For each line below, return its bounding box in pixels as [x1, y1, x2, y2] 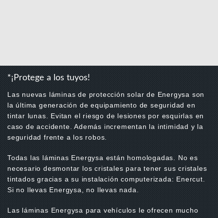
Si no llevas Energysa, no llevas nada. [7, 186, 139, 194]
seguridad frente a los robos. [7, 133, 108, 142]
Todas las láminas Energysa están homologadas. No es [7, 154, 198, 162]
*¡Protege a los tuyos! [7, 73, 90, 83]
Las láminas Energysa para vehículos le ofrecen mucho [7, 206, 199, 215]
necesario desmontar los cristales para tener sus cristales [7, 164, 207, 173]
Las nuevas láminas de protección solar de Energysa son [7, 91, 205, 99]
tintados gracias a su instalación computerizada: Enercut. [7, 175, 205, 183]
